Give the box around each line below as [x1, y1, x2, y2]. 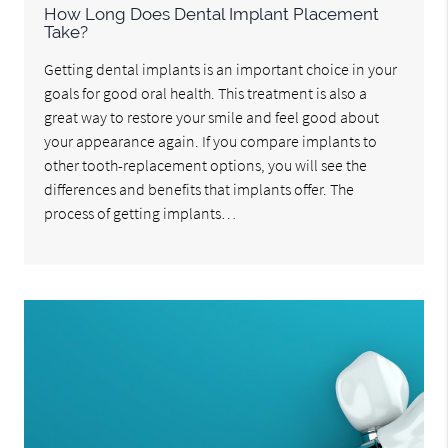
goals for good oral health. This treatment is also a [44, 83, 368, 104]
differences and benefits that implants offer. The [44, 179, 355, 200]
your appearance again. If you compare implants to [44, 131, 378, 152]
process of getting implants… [44, 203, 237, 224]
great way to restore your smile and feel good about [44, 107, 380, 128]
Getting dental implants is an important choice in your [44, 59, 398, 80]
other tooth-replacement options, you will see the [44, 155, 368, 176]
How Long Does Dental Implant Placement [44, 4, 380, 25]
